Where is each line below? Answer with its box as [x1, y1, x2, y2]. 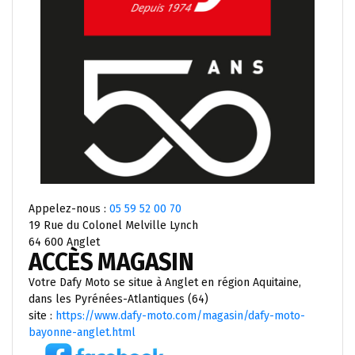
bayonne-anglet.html [29, 325, 136, 339]
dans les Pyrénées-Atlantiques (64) [29, 292, 208, 306]
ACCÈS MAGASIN [29, 247, 199, 277]
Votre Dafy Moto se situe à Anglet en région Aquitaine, [29, 275, 301, 289]
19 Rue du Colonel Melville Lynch [29, 218, 198, 232]
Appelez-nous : [29, 201, 109, 216]
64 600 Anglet [29, 235, 100, 249]
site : [29, 308, 55, 323]
